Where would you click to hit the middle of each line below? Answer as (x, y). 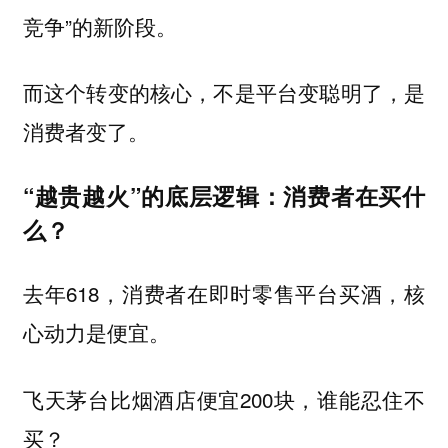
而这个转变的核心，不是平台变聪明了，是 (224, 93)
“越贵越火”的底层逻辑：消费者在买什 (224, 195)
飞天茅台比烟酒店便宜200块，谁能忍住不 (224, 399)
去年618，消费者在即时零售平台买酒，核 (224, 293)
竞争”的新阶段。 (99, 25)
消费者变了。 (85, 132)
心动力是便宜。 (96, 332)
